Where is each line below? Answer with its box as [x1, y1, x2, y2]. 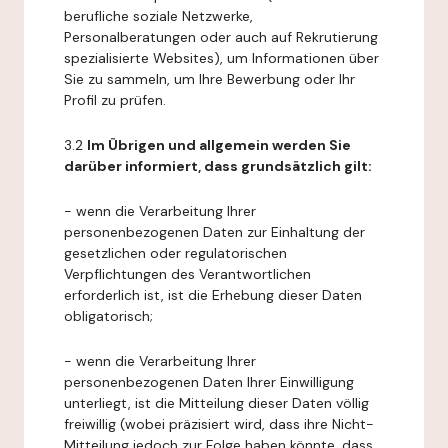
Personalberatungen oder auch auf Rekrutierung [64, 28, 378, 46]
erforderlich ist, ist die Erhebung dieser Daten [64, 286, 362, 304]
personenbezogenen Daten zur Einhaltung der [64, 223, 365, 241]
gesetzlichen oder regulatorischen [64, 244, 287, 262]
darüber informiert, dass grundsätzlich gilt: [64, 157, 372, 175]
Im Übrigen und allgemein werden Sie [87, 136, 351, 154]
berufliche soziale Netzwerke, [64, 7, 253, 25]
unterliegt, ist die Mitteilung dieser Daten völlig [64, 394, 369, 412]
